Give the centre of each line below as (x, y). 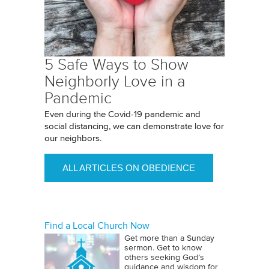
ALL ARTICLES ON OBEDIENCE (129, 168)
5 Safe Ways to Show (116, 65)
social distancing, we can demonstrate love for (134, 126)
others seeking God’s (164, 258)
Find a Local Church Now (97, 226)
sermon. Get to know (163, 248)
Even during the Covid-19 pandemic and (122, 114)
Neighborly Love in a (115, 81)
